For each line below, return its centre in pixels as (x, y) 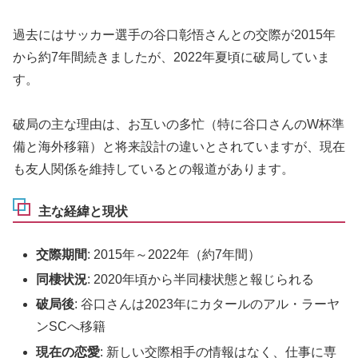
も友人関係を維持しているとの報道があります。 (153, 169)
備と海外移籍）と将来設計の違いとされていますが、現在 (179, 147)
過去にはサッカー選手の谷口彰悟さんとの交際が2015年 (174, 34)
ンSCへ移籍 (71, 327)
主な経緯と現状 (83, 212)
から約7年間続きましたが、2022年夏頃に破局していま (171, 57)
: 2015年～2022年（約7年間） (174, 255)
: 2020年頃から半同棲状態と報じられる (201, 280)
